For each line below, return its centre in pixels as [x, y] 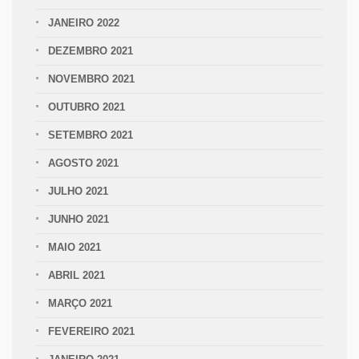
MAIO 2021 [75, 247]
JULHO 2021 [78, 191]
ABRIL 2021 [77, 275]
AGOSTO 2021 [83, 163]
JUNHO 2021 [79, 219]
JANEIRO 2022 [84, 23]
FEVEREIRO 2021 [91, 331]
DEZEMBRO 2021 [91, 51]
